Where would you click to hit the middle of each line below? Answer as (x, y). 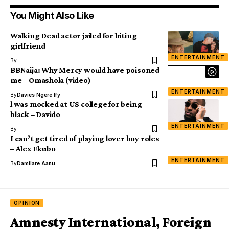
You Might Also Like (52, 16)
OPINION (27, 203)
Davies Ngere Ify (39, 95)
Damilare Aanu (36, 163)
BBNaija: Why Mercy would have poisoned (85, 70)
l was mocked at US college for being (76, 104)
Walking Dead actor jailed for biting (74, 36)
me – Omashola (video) (51, 80)
